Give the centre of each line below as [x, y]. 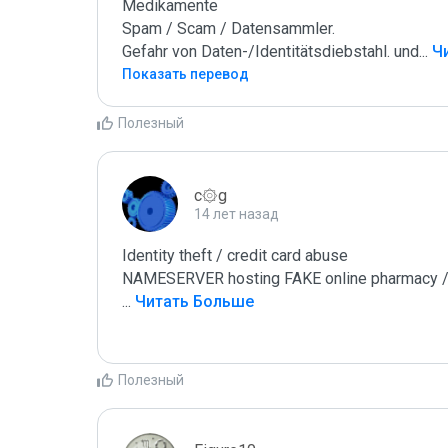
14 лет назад [236, 214]
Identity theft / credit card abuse [235, 255]
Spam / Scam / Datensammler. [228, 28]
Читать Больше [192, 301]
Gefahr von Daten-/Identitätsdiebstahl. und [270, 51]
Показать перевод [185, 74]
